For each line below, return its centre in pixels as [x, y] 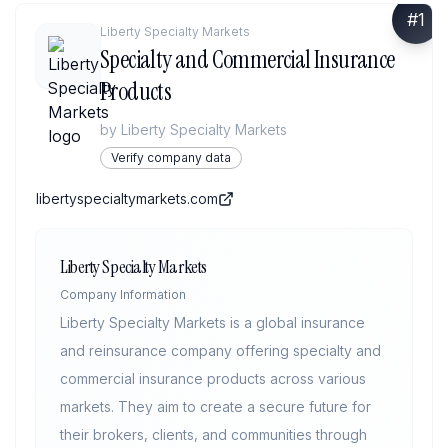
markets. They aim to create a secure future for [215, 406]
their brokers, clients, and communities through [213, 434]
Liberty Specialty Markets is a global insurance [212, 322]
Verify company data [171, 157]
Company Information [123, 294]
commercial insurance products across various [213, 378]
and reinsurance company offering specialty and [220, 350]
